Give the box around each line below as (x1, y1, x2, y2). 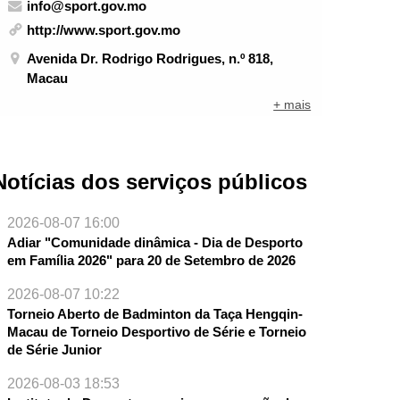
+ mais (273, 97, 312, 112)
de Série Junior (6, 342, 102, 358)
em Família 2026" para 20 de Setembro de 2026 (6, 253, 296, 269)
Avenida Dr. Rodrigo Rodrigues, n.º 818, (27, 50, 274, 66)
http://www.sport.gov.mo (27, 22, 181, 38)
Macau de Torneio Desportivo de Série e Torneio (6, 324, 306, 340)
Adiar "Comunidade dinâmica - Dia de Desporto (6, 235, 303, 251)
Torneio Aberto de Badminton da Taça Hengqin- (6, 306, 303, 322)
